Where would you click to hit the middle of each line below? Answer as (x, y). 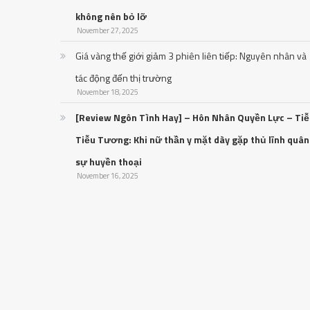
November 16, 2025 (108, 176)
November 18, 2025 (108, 92)
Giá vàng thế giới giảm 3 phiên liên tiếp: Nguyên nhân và (191, 56)
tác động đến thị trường (124, 78)
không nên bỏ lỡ (111, 17)
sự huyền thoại (109, 162)
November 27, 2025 (108, 31)
